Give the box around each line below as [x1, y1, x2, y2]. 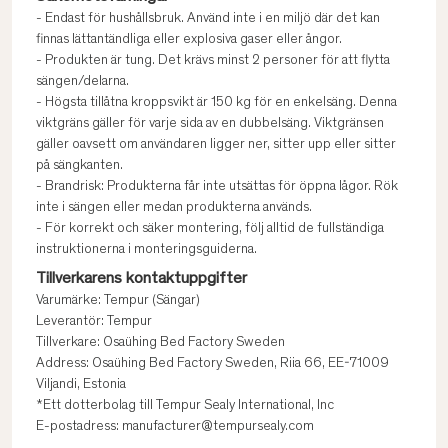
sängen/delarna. [36, 75, 129, 89]
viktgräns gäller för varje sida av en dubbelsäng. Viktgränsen [36, 117, 384, 131]
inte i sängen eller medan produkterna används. [36, 201, 312, 215]
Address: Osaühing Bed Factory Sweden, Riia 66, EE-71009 [36, 357, 389, 371]
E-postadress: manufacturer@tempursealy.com [36, 420, 314, 434]
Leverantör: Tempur [36, 315, 152, 329]
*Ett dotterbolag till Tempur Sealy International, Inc [36, 399, 334, 413]
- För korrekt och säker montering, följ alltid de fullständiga [36, 222, 384, 236]
